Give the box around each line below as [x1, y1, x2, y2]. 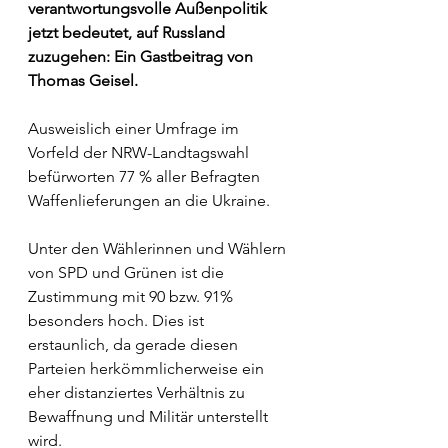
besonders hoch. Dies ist [28, 311, 208, 330]
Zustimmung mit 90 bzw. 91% [28, 287, 237, 306]
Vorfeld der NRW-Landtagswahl [28, 143, 253, 162]
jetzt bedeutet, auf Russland [28, 23, 229, 42]
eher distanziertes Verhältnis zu [28, 383, 249, 402]
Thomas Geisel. [28, 71, 138, 90]
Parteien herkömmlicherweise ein [28, 359, 268, 378]
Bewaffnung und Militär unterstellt [28, 407, 272, 426]
